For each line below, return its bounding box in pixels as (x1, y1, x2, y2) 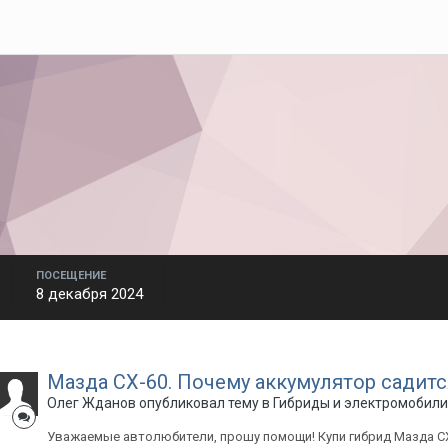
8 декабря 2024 (35, 285, 143, 303)
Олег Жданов (46, 395, 136, 411)
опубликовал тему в (135, 395, 273, 411)
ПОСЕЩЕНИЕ (35, 269, 106, 282)
